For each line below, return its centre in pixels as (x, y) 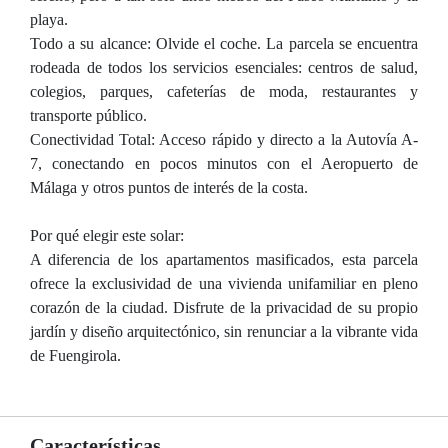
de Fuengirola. (75, 355)
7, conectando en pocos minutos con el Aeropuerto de (224, 163)
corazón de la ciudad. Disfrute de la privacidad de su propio (224, 307)
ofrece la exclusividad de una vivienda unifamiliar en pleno (224, 283)
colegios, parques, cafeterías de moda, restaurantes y (224, 91)
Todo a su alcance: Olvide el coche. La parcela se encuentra (224, 43)
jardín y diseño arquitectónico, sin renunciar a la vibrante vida (224, 331)
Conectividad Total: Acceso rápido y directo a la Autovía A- (224, 139)
